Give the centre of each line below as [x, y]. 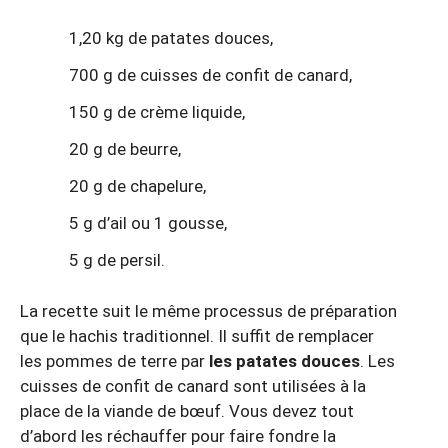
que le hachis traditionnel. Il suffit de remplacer [197, 335]
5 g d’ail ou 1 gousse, [148, 222]
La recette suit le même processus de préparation [208, 310]
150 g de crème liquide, [157, 111]
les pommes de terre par [114, 360]
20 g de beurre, [125, 148]
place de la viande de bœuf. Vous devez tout [187, 410]
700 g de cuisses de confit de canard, [210, 74]
